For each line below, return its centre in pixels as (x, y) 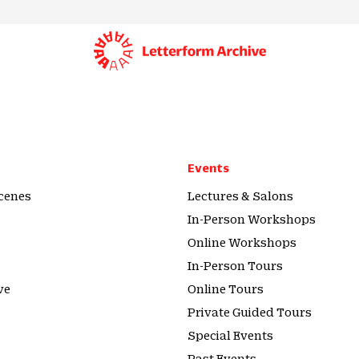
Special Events (230, 335)
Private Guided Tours (250, 312)
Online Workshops (242, 242)
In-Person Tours (235, 265)
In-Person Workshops (252, 219)
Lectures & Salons (240, 196)
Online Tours (226, 288)
